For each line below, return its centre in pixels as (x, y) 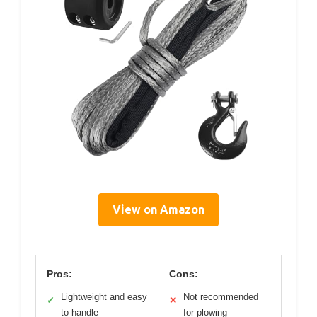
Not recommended (221, 296)
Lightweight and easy (104, 296)
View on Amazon (158, 209)
